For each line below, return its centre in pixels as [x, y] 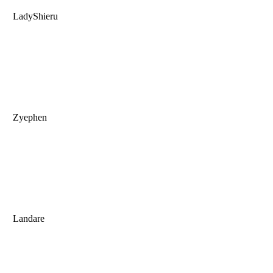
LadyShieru [34, 16]
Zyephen [29, 118]
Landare [27, 219]
